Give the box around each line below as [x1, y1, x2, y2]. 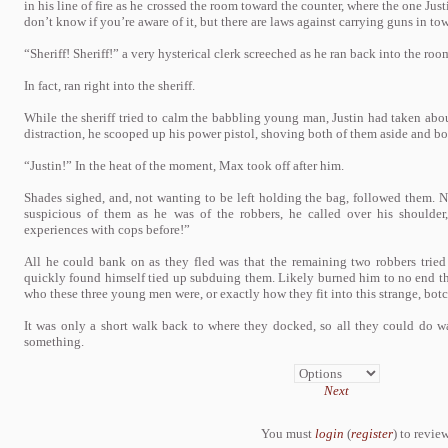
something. [24, 334, 84, 349]
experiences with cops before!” [24, 222, 190, 237]
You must [261, 425, 315, 441]
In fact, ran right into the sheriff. [24, 78, 195, 93]
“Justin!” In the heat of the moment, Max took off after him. [24, 158, 344, 173]
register [351, 425, 393, 441]
